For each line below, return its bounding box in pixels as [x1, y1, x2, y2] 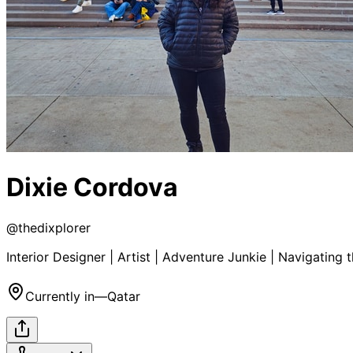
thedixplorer [18, 219, 91, 236]
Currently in [25, 288, 95, 304]
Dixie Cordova [6, 172, 178, 203]
